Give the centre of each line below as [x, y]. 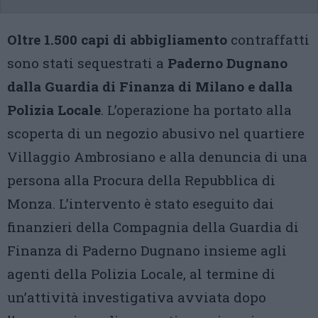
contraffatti [268, 39]
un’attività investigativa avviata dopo [137, 297]
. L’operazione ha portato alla [196, 110]
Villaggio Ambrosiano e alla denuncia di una [157, 157]
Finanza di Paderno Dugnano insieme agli [147, 250]
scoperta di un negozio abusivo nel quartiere [156, 133]
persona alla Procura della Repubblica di [141, 180]
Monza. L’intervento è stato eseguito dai [141, 203]
